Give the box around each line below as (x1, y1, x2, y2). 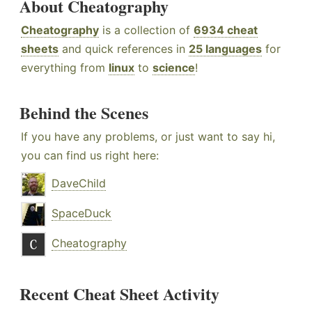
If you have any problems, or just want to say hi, (21, 130, 275, 144)
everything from (21, 61, 109, 75)
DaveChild (52, 176, 106, 191)
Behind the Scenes (19, 100, 148, 125)
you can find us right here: (21, 148, 159, 163)
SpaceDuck (52, 206, 111, 221)
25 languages (189, 42, 262, 56)
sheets (21, 42, 58, 56)
